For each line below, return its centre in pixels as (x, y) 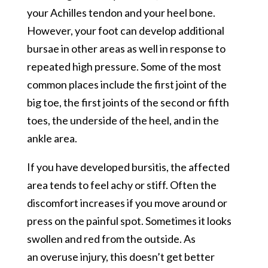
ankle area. (52, 138)
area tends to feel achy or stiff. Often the (121, 185)
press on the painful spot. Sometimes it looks (129, 220)
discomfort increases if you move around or (127, 202)
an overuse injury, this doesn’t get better (121, 256)
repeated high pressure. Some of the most (124, 66)
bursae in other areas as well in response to (126, 48)
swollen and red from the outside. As (111, 238)
